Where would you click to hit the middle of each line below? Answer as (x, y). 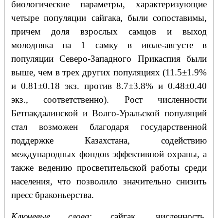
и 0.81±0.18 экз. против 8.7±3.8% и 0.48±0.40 (109, 86)
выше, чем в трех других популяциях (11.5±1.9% (109, 73)
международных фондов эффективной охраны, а (109, 154)
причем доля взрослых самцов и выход (109, 32)
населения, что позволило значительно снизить (109, 182)
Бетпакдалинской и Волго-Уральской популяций (109, 113)
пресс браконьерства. (52, 195)
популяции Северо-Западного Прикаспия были (109, 59)
